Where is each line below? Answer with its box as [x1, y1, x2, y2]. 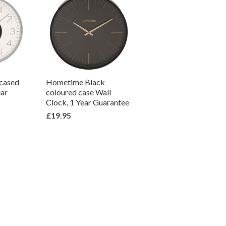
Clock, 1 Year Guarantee [46, 97, 129, 107]
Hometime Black [46, 77, 105, 87]
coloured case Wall [46, 87, 111, 97]
